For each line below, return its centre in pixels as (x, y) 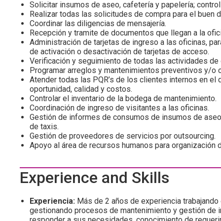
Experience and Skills (94, 178)
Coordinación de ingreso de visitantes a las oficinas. (119, 108)
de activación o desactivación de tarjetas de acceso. (119, 52)
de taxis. (44, 127)
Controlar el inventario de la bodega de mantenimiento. (123, 98)
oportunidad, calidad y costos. (82, 89)
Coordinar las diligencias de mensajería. (98, 23)
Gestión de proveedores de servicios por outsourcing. (123, 136)
